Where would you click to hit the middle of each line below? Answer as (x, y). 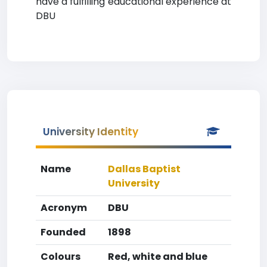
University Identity (91, 132)
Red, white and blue (158, 257)
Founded (63, 232)
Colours (60, 257)
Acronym (64, 208)
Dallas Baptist (144, 169)
